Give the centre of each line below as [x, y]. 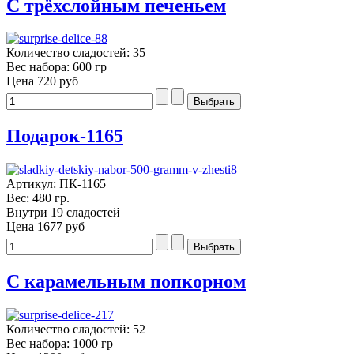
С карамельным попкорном [126, 282]
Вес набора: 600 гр [56, 67]
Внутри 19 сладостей [63, 213]
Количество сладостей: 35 [76, 53]
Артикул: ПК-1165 [56, 184]
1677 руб [61, 227]
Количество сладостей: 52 [76, 330]
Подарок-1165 [65, 136]
